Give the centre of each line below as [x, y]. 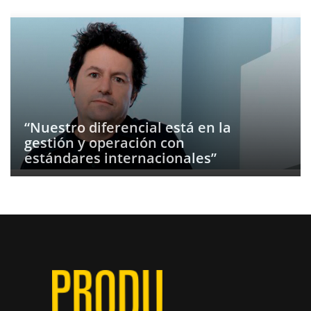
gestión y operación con [104, 143]
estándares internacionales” [120, 158]
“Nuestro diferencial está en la [128, 127]
